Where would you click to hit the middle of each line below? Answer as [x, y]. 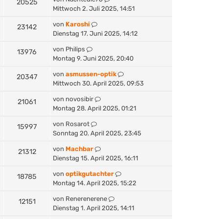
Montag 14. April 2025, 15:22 [95, 183]
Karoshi [78, 24]
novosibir [79, 99]
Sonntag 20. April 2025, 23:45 [97, 133]
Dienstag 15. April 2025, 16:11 [96, 158]
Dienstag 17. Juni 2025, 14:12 [95, 33]
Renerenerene [86, 198]
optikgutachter [90, 174]
